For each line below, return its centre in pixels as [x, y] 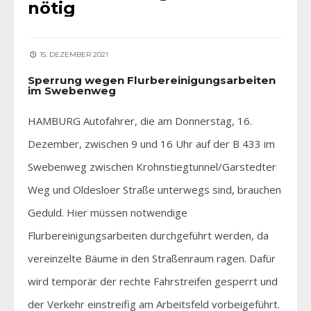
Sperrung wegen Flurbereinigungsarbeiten [152, 80]
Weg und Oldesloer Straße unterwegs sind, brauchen [154, 189]
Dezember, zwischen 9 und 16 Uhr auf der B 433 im [151, 143]
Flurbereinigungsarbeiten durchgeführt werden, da [148, 235]
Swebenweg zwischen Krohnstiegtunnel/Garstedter [152, 166]
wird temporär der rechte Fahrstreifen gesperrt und [153, 281]
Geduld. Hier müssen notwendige [108, 212]
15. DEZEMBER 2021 [73, 54]
